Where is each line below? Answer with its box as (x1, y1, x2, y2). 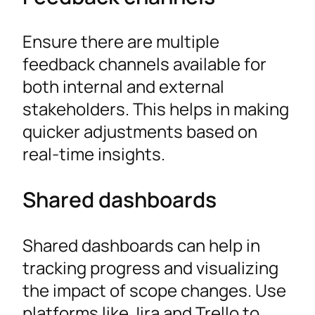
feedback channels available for (22, 51, 266, 75)
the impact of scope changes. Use (22, 278, 286, 302)
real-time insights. (22, 141, 165, 165)
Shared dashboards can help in (22, 233, 260, 257)
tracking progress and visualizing (22, 255, 278, 279)
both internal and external (22, 74, 224, 98)
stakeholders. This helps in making (22, 96, 289, 120)
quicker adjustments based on (22, 119, 257, 143)
